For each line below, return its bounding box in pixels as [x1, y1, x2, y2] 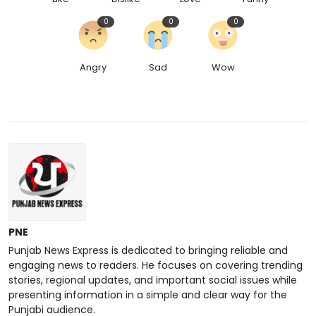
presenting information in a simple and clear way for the [8, 288, 287, 303]
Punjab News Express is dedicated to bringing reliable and [8, 243, 288, 258]
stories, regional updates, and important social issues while [8, 273, 297, 288]
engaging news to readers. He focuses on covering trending [8, 258, 303, 273]
